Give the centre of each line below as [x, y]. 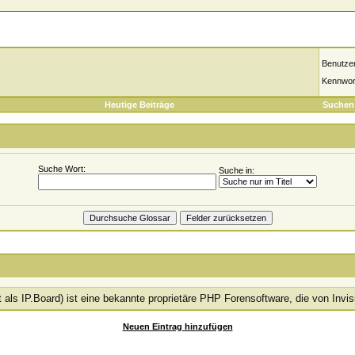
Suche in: [237, 170]
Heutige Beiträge [139, 105]
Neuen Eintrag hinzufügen [177, 326]
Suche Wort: [62, 169]
